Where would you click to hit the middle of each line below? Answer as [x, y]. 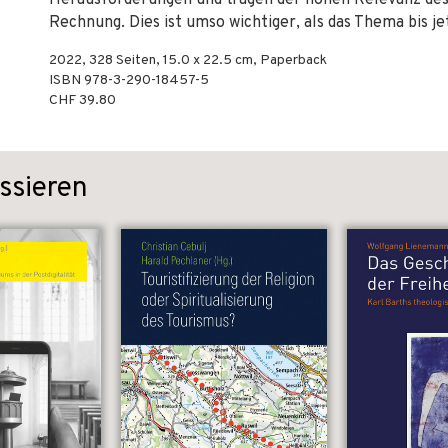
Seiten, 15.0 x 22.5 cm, [186, 60]
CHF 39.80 [82, 100]
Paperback [293, 60]
